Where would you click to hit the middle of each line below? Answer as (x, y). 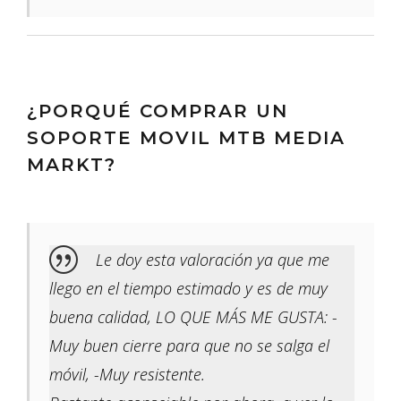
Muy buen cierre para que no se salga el (189, 346)
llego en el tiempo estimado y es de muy (188, 289)
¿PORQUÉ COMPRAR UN (158, 111)
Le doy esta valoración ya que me (213, 260)
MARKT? (72, 165)
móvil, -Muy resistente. (127, 375)
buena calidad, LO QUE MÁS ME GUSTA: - (193, 317)
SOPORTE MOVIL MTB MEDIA (186, 138)
